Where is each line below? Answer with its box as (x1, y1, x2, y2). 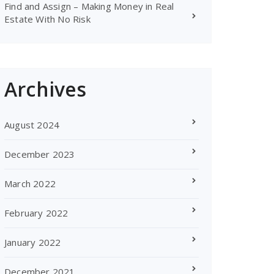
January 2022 (4, 236, 61, 248)
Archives (4, 76, 87, 102)
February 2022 (4, 207, 68, 219)
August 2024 (4, 119, 60, 131)
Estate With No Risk (4, 13, 91, 25)
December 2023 (4, 148, 75, 160)
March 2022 (4, 177, 56, 190)
